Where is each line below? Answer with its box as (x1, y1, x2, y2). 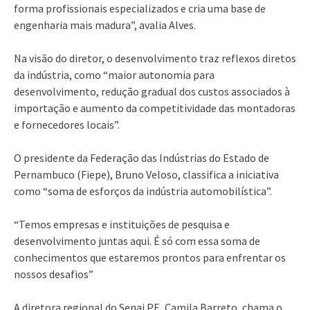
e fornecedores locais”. (14, 117, 120, 131)
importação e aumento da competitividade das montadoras (14, 100, 295, 115)
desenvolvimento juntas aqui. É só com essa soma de (14, 233, 260, 248)
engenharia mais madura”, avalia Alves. (14, 17, 196, 32)
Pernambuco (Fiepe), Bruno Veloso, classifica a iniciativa (14, 167, 279, 181)
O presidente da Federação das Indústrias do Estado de (14, 150, 269, 165)
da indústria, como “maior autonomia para (14, 67, 215, 82)
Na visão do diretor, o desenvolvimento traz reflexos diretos (14, 51, 296, 65)
